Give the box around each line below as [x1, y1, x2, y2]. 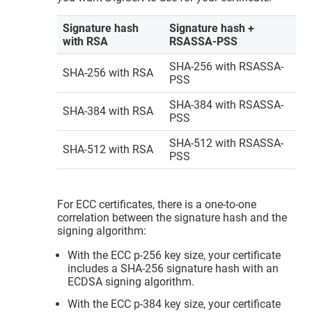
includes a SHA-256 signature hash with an [68, 261, 279, 275]
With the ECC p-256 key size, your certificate [68, 248, 281, 262]
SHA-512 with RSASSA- [169, 136, 284, 150]
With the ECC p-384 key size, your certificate [68, 297, 281, 311]
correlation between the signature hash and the [57, 210, 288, 224]
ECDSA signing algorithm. [68, 274, 195, 288]
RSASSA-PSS [169, 35, 238, 49]
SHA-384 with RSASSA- [169, 98, 284, 112]
